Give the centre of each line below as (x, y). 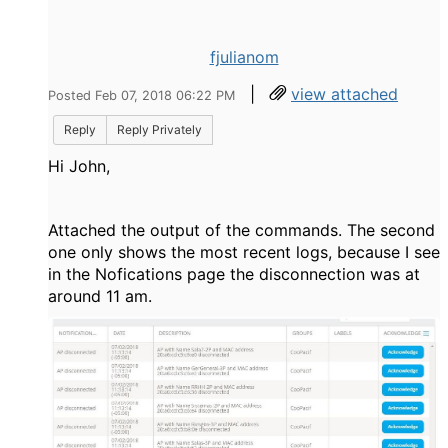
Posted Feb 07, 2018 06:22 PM (141, 96)
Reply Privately (159, 130)
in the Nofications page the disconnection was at (234, 274)
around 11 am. (100, 296)
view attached (344, 94)
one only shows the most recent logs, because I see (244, 252)
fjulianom (244, 57)
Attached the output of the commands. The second (241, 230)
